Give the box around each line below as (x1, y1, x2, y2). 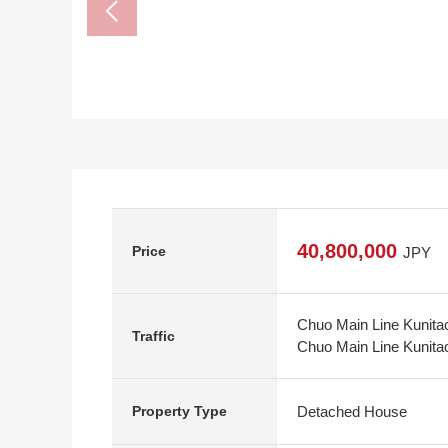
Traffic (132, 327, 175, 344)
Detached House (297, 402, 407, 420)
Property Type (132, 403, 227, 419)
